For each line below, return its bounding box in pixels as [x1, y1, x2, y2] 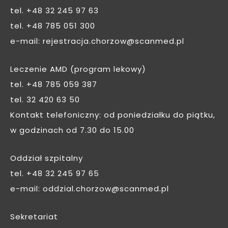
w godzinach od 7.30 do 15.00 [10, 125, 134, 137]
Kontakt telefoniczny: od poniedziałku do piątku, [10, 109, 215, 122]
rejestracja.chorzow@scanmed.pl [43, 36, 184, 48]
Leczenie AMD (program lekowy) [10, 64, 146, 76]
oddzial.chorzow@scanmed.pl [43, 183, 169, 196]
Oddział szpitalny [10, 153, 83, 165]
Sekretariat [10, 211, 58, 224]
